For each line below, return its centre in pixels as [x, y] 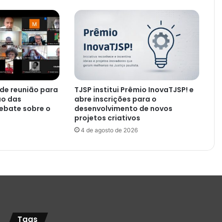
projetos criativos [107, 118]
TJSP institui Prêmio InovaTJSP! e [134, 89]
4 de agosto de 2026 [109, 130]
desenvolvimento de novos [123, 108]
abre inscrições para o [115, 99]
